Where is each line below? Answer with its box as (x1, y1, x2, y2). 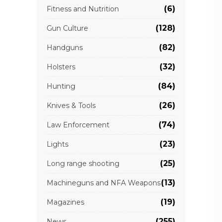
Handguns (47, 43, 83, 53)
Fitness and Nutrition (47, 4, 119, 14)
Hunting (47, 82, 75, 91)
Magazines (47, 198, 84, 207)
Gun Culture (47, 24, 88, 33)
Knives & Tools (47, 101, 96, 111)
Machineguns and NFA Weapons (47, 178, 161, 188)
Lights (47, 140, 68, 149)
